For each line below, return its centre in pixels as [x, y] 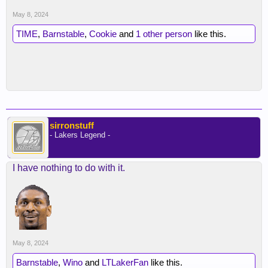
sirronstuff [72, 125]
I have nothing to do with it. [69, 168]
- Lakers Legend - [80, 135]
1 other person [164, 34]
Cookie [103, 34]
